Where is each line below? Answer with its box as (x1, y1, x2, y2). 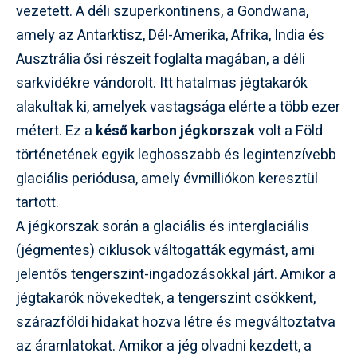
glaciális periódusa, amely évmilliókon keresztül (16, 167, 318, 190)
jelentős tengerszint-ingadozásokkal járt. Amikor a (16, 263, 336, 285)
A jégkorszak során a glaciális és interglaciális (16, 215, 309, 237)
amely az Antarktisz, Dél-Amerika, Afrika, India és (16, 24, 324, 46)
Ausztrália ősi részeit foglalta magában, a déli (16, 48, 305, 70)
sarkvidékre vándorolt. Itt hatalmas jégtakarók (16, 72, 308, 94)
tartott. (16, 191, 59, 214)
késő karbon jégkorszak (96, 120, 255, 142)
